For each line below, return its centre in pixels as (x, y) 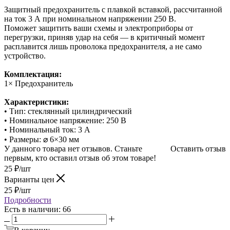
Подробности (28, 200)
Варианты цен (30, 179)
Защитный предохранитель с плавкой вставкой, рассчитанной (113, 9)
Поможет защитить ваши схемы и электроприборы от (99, 28)
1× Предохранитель (39, 83)
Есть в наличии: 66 (37, 209)
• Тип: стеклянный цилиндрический (68, 111)
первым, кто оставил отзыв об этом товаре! (80, 158)
